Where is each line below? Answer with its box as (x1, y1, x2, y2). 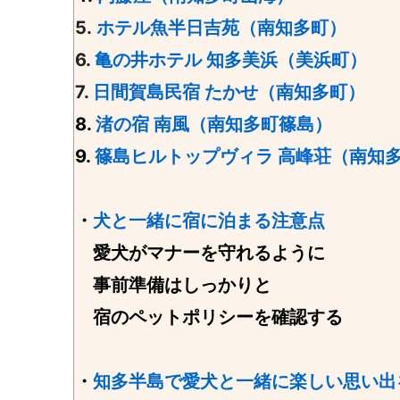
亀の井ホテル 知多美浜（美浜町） (95, 48, 367, 71)
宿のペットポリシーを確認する (75, 305, 343, 328)
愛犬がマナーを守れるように (75, 241, 325, 263)
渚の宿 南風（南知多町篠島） (96, 112, 332, 135)
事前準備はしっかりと (75, 273, 271, 296)
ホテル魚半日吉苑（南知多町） (96, 16, 346, 38)
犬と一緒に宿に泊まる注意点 (93, 209, 325, 231)
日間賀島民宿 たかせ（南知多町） (93, 80, 365, 103)
